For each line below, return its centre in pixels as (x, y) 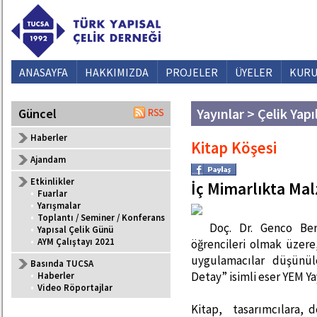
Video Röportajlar (75, 288)
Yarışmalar (59, 206)
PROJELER (192, 72)
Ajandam (48, 160)
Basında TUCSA (62, 264)
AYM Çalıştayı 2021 (76, 242)
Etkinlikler (52, 181)
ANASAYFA (44, 72)
